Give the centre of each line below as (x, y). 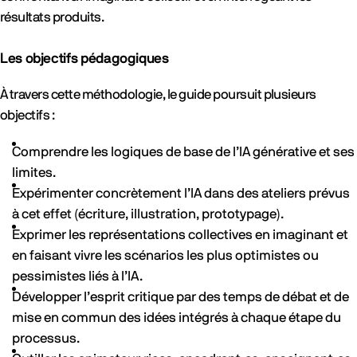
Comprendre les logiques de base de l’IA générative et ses (183, 152)
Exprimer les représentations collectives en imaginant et (180, 235)
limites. (34, 173)
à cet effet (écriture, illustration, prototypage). (148, 214)
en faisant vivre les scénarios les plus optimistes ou (165, 255)
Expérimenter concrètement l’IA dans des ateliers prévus (181, 193)
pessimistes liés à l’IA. (77, 276)
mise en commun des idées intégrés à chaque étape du (177, 318)
